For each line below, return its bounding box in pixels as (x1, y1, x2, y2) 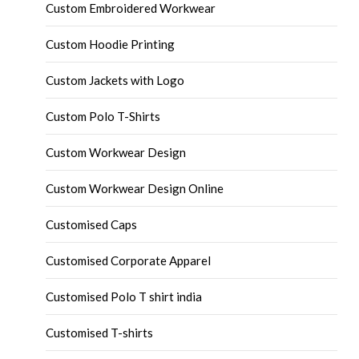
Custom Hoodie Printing (46, 36, 175, 51)
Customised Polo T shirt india (46, 288, 203, 304)
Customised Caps (46, 216, 138, 232)
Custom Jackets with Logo (46, 72, 185, 87)
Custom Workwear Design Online (46, 180, 224, 196)
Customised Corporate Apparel (46, 252, 212, 268)
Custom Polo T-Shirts (46, 108, 161, 123)
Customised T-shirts (46, 325, 154, 340)
